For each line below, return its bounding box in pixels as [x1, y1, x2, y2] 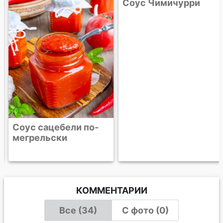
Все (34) [59, 205, 97, 216]
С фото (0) [121, 205, 169, 216]
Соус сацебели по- [7, 121, 94, 132]
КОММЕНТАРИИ [76, 185, 147, 196]
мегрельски [7, 132, 62, 143]
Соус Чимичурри [117, 121, 195, 132]
